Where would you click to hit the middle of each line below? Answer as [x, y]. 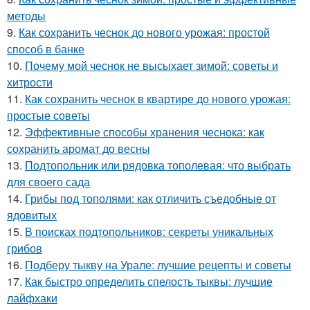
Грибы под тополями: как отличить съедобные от [151, 199]
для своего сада [48, 182]
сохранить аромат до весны [79, 149]
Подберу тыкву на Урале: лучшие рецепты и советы [158, 265]
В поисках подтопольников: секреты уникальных [149, 232]
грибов [25, 248]
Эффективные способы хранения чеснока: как [145, 132]
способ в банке [46, 49]
